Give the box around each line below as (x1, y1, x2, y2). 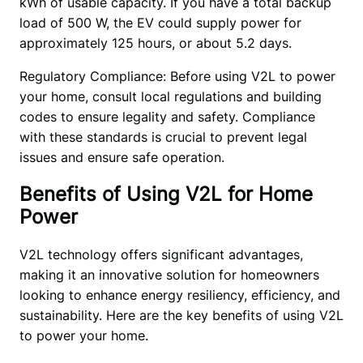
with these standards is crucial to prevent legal (19, 128, 307, 145)
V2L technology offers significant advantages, (19, 246, 303, 263)
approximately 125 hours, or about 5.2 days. (19, 34, 292, 51)
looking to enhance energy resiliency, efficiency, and (19, 287, 340, 304)
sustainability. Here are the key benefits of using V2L (19, 307, 344, 324)
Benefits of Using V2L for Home (19, 182, 313, 207)
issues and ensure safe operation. (19, 148, 224, 165)
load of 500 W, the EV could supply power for (19, 14, 301, 31)
